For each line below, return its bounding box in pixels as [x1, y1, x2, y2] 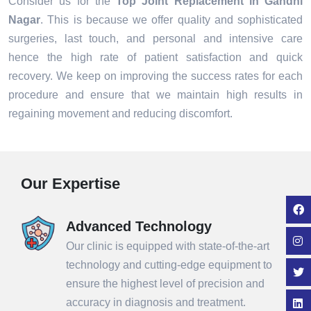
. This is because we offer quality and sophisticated [40, 14, 303, 26]
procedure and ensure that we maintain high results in [8, 89, 303, 101]
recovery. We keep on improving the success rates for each [8, 70, 303, 83]
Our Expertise [21, 175, 120, 193]
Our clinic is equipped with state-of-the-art [66, 240, 269, 253]
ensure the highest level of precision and [66, 278, 264, 290]
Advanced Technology [66, 219, 212, 235]
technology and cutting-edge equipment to [66, 259, 272, 271]
